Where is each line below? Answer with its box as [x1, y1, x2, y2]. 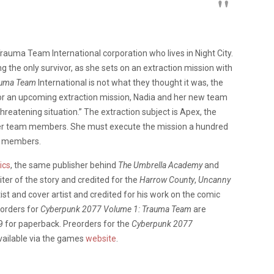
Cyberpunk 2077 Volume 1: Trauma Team [40, 204, 191, 214]
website [86, 233, 116, 243]
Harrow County [139, 174, 194, 185]
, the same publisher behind [10, 160, 118, 170]
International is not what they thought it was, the [36, 77, 223, 87]
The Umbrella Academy [118, 160, 202, 170]
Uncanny [198, 174, 231, 185]
